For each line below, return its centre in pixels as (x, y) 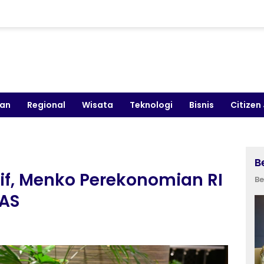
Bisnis (202, 105)
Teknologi (151, 105)
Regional (46, 105)
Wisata (98, 105)
